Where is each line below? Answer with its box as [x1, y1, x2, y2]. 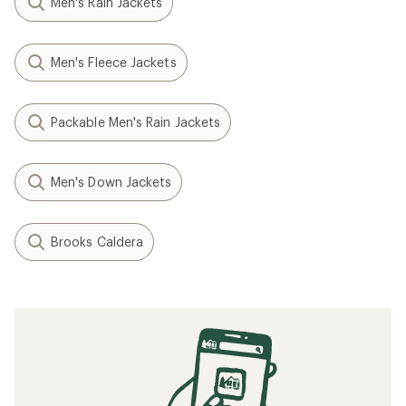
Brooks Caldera [51, 234, 144, 250]
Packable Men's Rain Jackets [51, 114, 221, 130]
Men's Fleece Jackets [51, 54, 177, 71]
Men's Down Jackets [51, 174, 172, 190]
